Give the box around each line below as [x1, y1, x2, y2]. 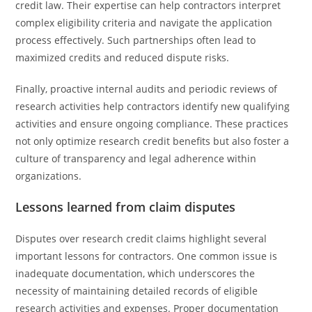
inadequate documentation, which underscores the [15, 267, 256, 280]
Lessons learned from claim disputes [15, 198, 236, 215]
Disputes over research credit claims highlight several [15, 232, 267, 245]
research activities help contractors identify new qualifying [15, 100, 290, 113]
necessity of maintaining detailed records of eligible [15, 284, 258, 297]
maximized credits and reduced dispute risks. [15, 51, 230, 64]
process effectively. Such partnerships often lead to [15, 33, 256, 47]
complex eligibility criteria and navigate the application [15, 16, 273, 29]
